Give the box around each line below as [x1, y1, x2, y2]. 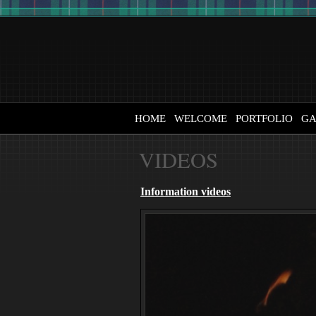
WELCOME [174, 113, 227, 124]
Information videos [140, 186, 231, 197]
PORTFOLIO [236, 113, 293, 124]
